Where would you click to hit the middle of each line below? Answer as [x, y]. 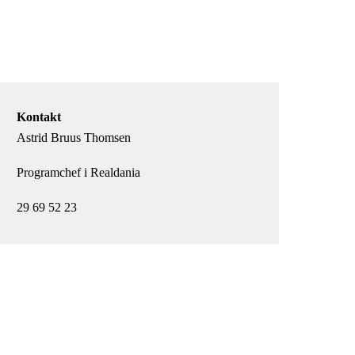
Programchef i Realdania [79, 172]
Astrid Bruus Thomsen [74, 137]
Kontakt [39, 117]
